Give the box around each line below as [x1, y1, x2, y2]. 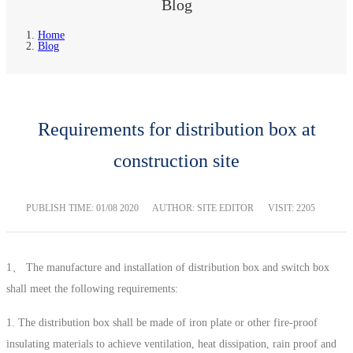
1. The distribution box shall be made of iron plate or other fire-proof [6, 316, 318, 329]
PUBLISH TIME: [26, 202, 96, 214]
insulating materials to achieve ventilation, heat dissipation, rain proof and [6, 337, 336, 350]
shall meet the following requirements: [6, 282, 178, 295]
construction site [113, 150, 240, 171]
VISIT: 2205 [268, 202, 315, 214]
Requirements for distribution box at [37, 118, 316, 139]
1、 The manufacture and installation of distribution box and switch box [6, 261, 329, 273]
